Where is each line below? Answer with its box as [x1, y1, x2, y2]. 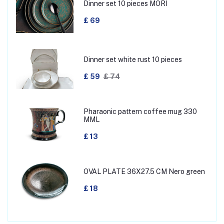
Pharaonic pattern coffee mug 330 [83, 107, 197, 116]
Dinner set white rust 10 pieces [83, 55, 182, 64]
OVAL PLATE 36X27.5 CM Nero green [83, 167, 205, 176]
